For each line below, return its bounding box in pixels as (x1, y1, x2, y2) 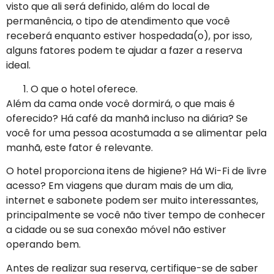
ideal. (6, 58, 31, 73)
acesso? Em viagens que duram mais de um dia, (6, 179, 233, 193)
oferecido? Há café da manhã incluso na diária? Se (6, 111, 248, 125)
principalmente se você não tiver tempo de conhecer (6, 208, 265, 223)
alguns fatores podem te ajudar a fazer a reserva (6, 43, 242, 58)
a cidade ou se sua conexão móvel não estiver (6, 223, 226, 237)
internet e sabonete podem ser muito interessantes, (6, 193, 258, 208)
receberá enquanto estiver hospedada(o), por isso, (6, 29, 252, 43)
